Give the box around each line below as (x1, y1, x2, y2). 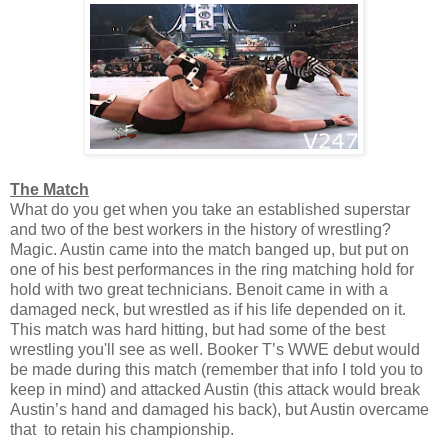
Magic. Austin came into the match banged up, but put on (10, 240, 409, 258)
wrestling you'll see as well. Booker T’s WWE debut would (10, 340, 420, 358)
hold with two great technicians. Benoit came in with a (10, 280, 388, 298)
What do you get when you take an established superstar (10, 200, 410, 218)
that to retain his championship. (10, 420, 234, 438)
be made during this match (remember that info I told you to (10, 360, 423, 378)
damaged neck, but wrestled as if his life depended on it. (10, 300, 406, 318)
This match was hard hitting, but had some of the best (10, 320, 385, 338)
